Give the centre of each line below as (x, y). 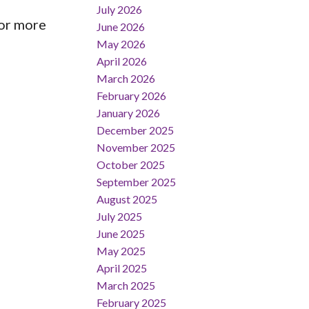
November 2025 (136, 147)
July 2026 (120, 9)
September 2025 (137, 181)
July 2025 (120, 216)
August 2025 (127, 199)
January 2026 (129, 112)
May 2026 (121, 43)
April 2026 (122, 61)
